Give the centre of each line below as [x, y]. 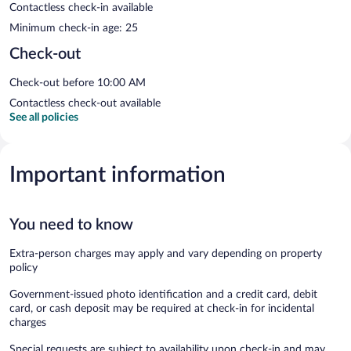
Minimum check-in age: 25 [74, 28]
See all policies [44, 117]
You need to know [71, 224]
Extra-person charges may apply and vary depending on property [166, 253]
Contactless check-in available [81, 7]
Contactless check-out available [85, 103]
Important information [118, 174]
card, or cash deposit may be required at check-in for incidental [162, 308]
